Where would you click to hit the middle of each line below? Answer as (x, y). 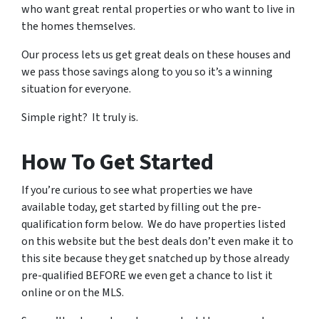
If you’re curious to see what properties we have (137, 190)
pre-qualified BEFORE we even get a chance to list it (147, 276)
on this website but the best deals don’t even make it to (157, 241)
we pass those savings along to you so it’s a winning (147, 72)
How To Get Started (117, 162)
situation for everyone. (76, 89)
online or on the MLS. (73, 293)
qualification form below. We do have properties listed (153, 224)
